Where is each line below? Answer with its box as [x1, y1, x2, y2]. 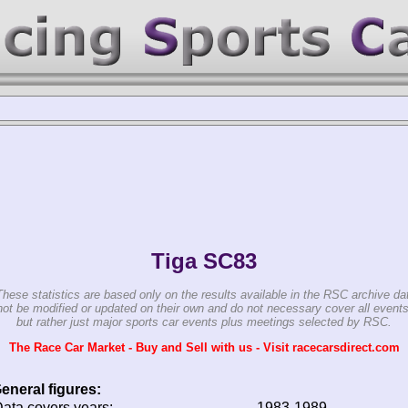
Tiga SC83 [151, 248, 257, 273]
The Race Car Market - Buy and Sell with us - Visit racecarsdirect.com [8, 341, 400, 355]
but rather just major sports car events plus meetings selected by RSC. [16, 314, 392, 329]
